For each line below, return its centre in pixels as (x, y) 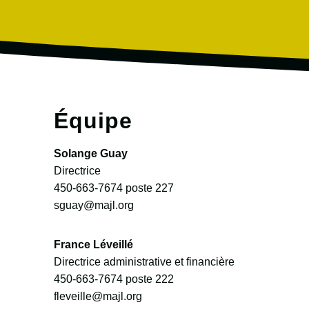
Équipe (93, 121)
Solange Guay (90, 154)
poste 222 (148, 279)
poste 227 (148, 188)
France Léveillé (93, 245)
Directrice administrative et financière (144, 262)
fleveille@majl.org (98, 297)
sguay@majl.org (93, 206)
